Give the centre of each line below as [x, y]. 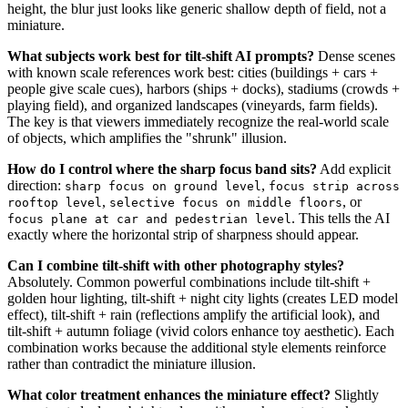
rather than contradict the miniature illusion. [132, 363]
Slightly [355, 394]
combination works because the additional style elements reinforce [197, 347]
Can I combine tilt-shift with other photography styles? [176, 265]
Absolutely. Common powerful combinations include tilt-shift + [189, 281]
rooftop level [55, 202]
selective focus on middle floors [226, 202]
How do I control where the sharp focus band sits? [162, 168]
